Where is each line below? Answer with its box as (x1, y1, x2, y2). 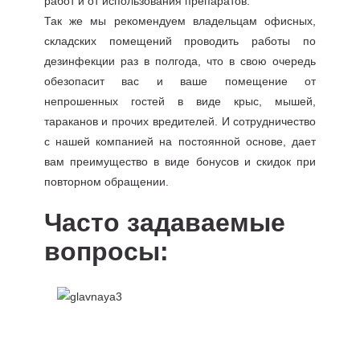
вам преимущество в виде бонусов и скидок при (43, 155, 317, 168)
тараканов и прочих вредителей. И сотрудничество (43, 115, 317, 128)
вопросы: (43, 237, 169, 266)
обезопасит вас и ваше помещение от (43, 75, 317, 88)
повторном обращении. (43, 175, 169, 188)
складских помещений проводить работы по (43, 35, 317, 47)
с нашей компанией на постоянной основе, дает (43, 135, 317, 148)
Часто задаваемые (43, 208, 285, 237)
